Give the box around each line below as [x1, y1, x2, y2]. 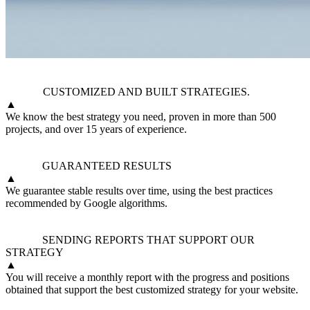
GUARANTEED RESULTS [42, 160, 172, 172]
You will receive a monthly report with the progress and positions [6, 271, 289, 284]
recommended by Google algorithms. [6, 197, 167, 210]
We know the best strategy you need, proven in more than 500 [6, 111, 276, 123]
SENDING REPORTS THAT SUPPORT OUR [42, 234, 255, 246]
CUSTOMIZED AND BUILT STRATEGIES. [43, 86, 250, 98]
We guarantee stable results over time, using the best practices [6, 185, 273, 197]
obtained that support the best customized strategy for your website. [6, 284, 298, 296]
